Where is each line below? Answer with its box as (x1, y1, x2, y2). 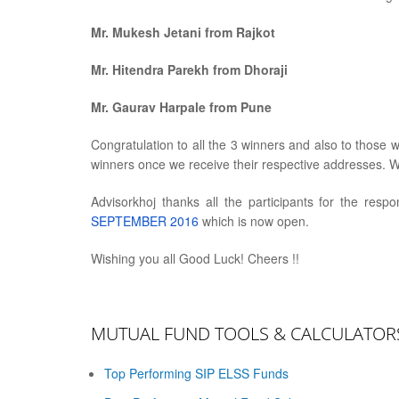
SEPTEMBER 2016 (91, 212, 199, 230)
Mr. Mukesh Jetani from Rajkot (91, 23, 275, 41)
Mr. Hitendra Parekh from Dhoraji (91, 61, 288, 78)
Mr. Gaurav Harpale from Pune (91, 98, 272, 116)
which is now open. (199, 212, 309, 230)
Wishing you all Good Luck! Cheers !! (91, 249, 299, 267)
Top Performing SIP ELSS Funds (104, 364, 289, 382)
